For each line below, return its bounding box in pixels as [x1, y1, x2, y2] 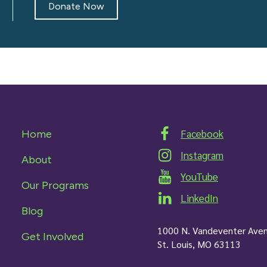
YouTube [181, 169, 218, 183]
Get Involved [21, 229, 84, 243]
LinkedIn [181, 191, 218, 204]
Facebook [181, 126, 223, 140]
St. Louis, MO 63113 [157, 237, 241, 250]
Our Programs [21, 178, 89, 192]
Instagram [181, 148, 223, 162]
